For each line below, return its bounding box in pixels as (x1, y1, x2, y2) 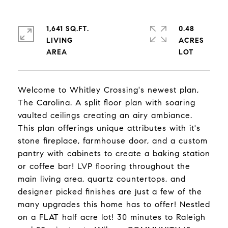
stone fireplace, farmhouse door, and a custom (18, 136, 208, 146)
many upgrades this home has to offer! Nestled (18, 199, 210, 209)
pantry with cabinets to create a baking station (18, 149, 210, 158)
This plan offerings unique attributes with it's (18, 123, 201, 133)
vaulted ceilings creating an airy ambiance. (18, 110, 192, 120)
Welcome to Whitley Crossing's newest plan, (18, 85, 199, 95)
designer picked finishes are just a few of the (18, 187, 202, 196)
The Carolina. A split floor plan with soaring (18, 98, 195, 107)
